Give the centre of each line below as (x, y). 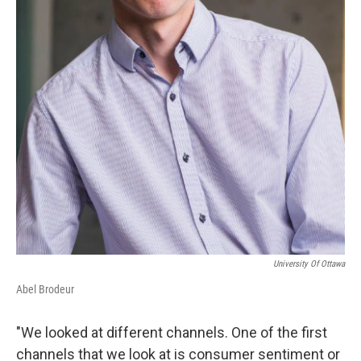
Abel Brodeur (45, 290)
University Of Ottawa (309, 264)
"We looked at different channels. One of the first (172, 333)
